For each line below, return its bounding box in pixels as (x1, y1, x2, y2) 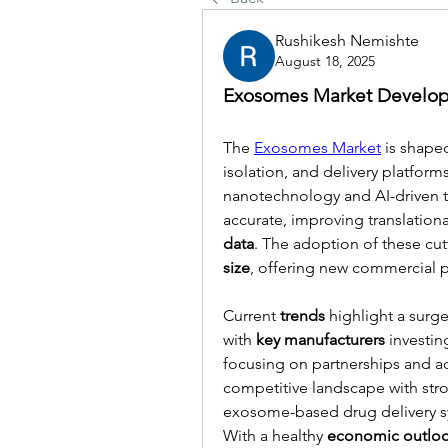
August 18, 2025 (275, 52, 375, 70)
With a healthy (223, 426, 327, 445)
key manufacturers (256, 330, 385, 349)
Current (223, 306, 280, 325)
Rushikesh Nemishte (275, 31, 419, 50)
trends (280, 306, 325, 325)
